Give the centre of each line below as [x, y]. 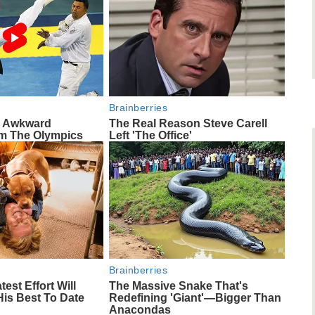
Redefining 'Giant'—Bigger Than [195, 298]
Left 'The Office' [150, 136]
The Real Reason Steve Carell [188, 124]
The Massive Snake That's [178, 286]
